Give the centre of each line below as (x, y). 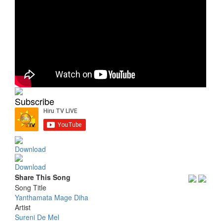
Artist (23, 207)
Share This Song (43, 177)
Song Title (31, 187)
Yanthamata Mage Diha (52, 197)
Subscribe (35, 101)
